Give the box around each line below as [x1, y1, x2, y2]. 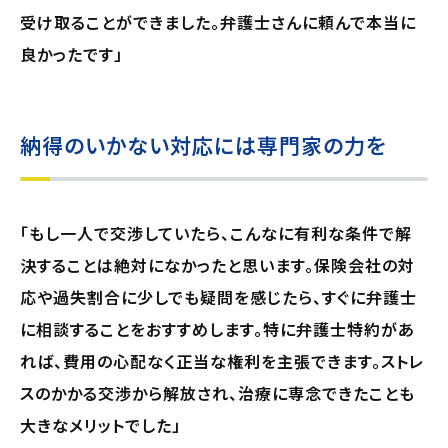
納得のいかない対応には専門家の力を [20, 129, 386, 160]
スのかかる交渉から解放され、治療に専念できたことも [20, 380, 415, 405]
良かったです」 [20, 41, 123, 66]
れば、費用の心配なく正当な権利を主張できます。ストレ [20, 348, 424, 373]
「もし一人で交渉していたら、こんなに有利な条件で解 [20, 220, 412, 245]
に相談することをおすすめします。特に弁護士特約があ [20, 316, 415, 341]
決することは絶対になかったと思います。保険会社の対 [20, 252, 415, 277]
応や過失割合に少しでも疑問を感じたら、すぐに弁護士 [20, 284, 417, 309]
